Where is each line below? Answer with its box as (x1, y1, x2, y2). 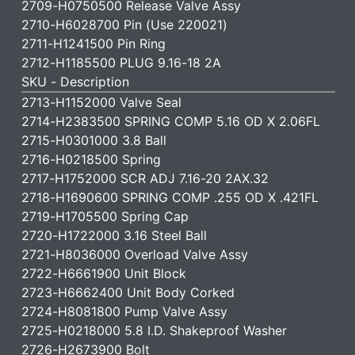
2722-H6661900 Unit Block (21, 265, 186, 281)
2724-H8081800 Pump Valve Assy (21, 303, 227, 319)
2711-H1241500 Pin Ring (21, 36, 166, 52)
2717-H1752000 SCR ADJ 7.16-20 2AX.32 (21, 170, 269, 186)
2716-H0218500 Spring (21, 151, 161, 167)
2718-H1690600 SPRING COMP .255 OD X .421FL (21, 189, 319, 205)
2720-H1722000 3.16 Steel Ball (21, 227, 207, 243)
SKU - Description (21, 74, 129, 90)
